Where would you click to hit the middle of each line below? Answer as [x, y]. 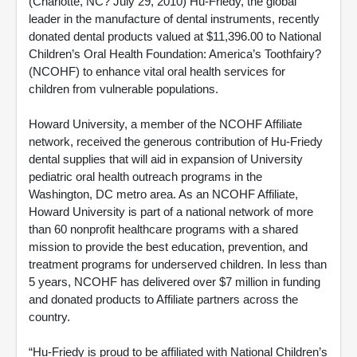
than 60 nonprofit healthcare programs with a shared [163, 229]
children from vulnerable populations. [124, 89]
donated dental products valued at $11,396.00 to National [175, 36]
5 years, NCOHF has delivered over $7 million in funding [175, 282]
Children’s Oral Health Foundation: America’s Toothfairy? [175, 54]
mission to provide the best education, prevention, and [168, 247]
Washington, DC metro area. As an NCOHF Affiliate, [163, 194]
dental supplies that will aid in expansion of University [166, 159]
